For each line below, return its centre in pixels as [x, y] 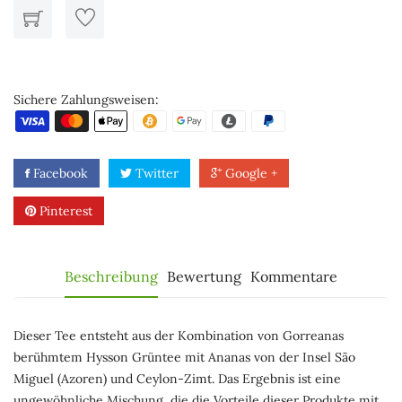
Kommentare [294, 276]
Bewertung [204, 276]
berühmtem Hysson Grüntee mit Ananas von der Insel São [184, 357]
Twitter [155, 173]
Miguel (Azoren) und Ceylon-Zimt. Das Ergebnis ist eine [177, 379]
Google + [249, 173]
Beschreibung [111, 276]
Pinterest [64, 211]
